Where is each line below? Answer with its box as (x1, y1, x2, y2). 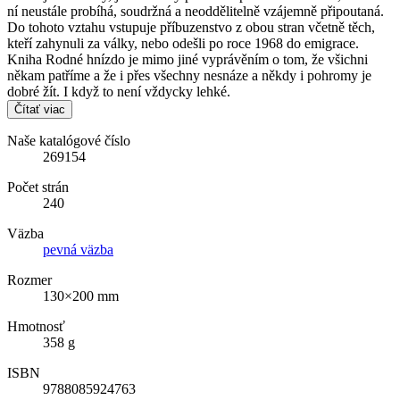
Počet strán (7, 179, 69, 196)
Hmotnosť (7, 319, 65, 335)
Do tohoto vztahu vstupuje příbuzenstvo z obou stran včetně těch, (7, 20, 375, 36)
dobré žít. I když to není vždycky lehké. (7, 84, 230, 100)
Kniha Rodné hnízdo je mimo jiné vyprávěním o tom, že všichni (7, 52, 368, 68)
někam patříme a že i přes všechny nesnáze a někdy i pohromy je (7, 68, 371, 84)
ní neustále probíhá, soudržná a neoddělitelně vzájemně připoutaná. (7, 4, 384, 20)
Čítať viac (14, 103, 65, 117)
